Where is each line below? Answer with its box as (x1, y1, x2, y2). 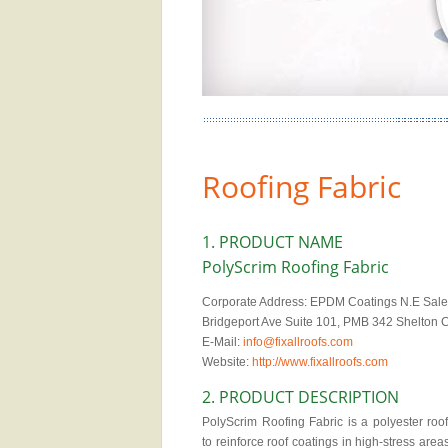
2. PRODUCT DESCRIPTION (202, 386, 399, 408)
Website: (202, 355, 252, 369)
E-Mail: (202, 335, 243, 349)
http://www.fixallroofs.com (252, 355, 388, 369)
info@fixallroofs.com (243, 335, 353, 349)
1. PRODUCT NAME (202, 231, 343, 253)
